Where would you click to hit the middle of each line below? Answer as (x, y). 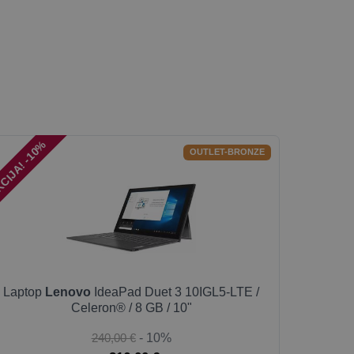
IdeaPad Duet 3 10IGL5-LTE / (175, 292)
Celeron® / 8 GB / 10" (131, 308)
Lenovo (68, 292)
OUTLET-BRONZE (227, 152)
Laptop (24, 292)
